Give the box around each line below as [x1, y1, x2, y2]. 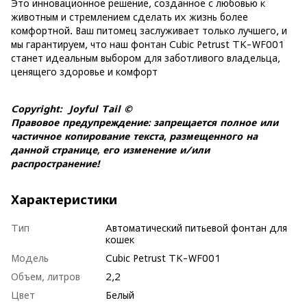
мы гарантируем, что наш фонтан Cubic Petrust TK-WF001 [11, 38, 284, 50]
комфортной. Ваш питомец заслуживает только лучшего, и [11, 25, 287, 36]
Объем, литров [11, 271, 80, 282]
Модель [11, 252, 49, 264]
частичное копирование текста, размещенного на [11, 130, 258, 142]
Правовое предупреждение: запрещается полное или [11, 116, 278, 128]
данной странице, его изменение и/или [11, 144, 210, 156]
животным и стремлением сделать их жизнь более [11, 11, 248, 23]
